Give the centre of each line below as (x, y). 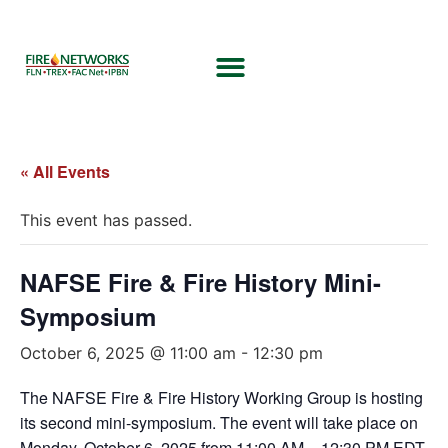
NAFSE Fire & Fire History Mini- (200, 282)
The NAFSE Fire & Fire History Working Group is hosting (221, 397)
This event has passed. (106, 220)
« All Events (65, 171)
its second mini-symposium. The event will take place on (219, 422)
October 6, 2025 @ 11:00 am (128, 353)
